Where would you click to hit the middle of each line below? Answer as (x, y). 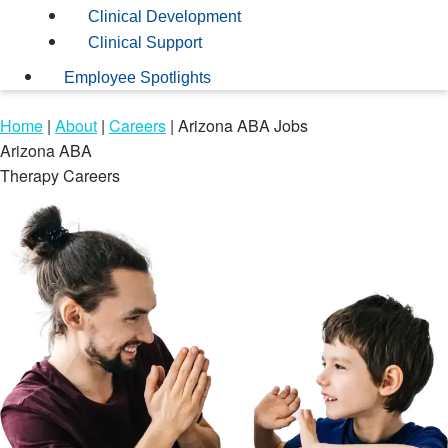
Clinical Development (164, 16)
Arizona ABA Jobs (243, 125)
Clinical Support (145, 42)
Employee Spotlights (137, 78)
